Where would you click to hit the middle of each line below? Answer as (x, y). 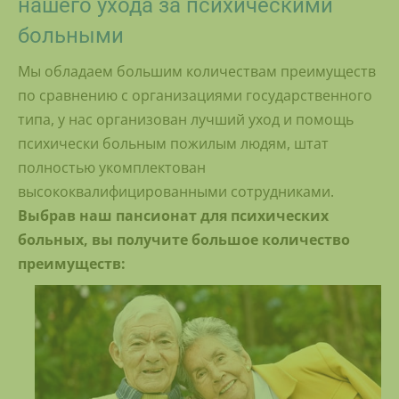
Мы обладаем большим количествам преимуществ (197, 72)
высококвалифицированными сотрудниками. (176, 192)
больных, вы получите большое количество (184, 240)
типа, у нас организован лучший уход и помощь (186, 120)
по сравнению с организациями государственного (195, 96)
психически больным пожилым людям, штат (173, 144)
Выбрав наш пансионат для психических (173, 216)
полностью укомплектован (112, 168)
